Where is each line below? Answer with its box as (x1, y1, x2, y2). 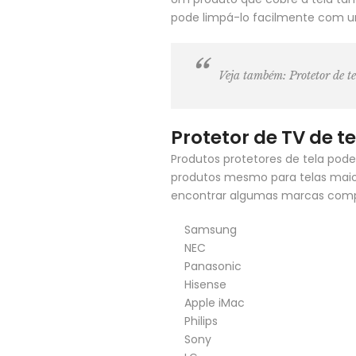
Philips (184, 313, 218, 329)
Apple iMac (184, 295, 245, 311)
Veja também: (219, 68, 289, 83)
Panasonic (184, 258, 242, 274)
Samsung (184, 222, 237, 238)
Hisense (184, 277, 226, 292)
